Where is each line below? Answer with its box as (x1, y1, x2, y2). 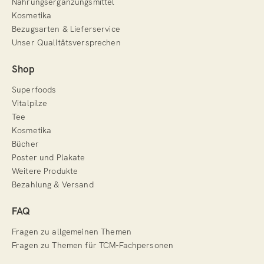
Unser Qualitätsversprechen (12, 37, 121, 48)
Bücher (12, 138, 39, 150)
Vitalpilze (12, 98, 48, 109)
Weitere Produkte (12, 166, 78, 177)
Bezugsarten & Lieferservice (12, 24, 120, 35)
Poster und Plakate (12, 152, 85, 163)
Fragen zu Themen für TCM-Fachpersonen (12, 240, 174, 251)
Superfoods (12, 84, 57, 95)
